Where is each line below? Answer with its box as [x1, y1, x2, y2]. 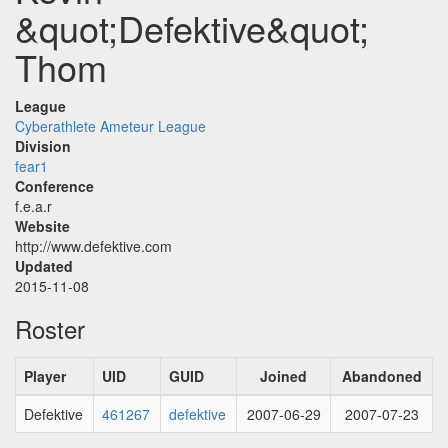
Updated [15, 256, 73, 276]
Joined [260, 366, 307, 386]
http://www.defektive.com [15, 236, 172, 256]
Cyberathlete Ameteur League [15, 116, 206, 136]
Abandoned [341, 366, 422, 386]
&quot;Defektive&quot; [15, 2, 369, 53]
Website [15, 216, 70, 236]
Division [15, 136, 71, 156]
